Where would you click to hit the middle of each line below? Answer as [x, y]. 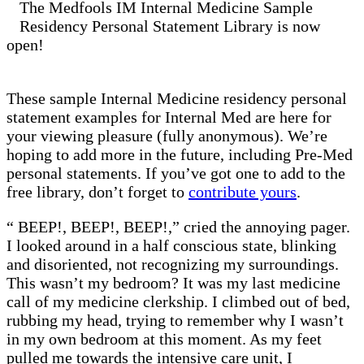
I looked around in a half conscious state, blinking [171, 245]
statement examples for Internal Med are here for [169, 117]
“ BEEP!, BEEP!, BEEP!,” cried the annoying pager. [178, 226]
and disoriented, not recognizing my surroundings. [173, 264]
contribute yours [243, 191]
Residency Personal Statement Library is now [170, 26]
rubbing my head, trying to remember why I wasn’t [175, 320]
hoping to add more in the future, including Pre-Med [180, 154]
